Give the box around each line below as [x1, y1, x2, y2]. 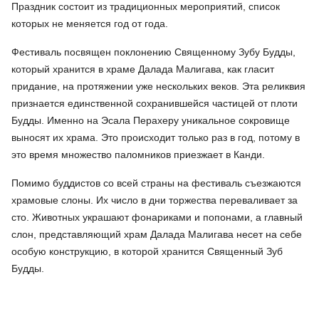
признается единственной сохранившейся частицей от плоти [11, 98, 298, 110]
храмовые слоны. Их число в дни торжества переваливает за [11, 194, 298, 206]
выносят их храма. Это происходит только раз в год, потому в [11, 132, 300, 144]
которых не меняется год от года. [11, 18, 168, 30]
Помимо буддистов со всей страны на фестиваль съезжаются [11, 177, 301, 189]
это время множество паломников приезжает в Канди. [11, 149, 265, 161]
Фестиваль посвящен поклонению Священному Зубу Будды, [11, 46, 296, 58]
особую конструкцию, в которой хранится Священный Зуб [11, 246, 283, 258]
